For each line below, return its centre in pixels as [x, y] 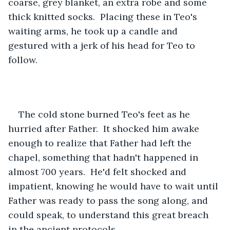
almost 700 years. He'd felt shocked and [99, 171]
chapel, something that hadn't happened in [104, 157]
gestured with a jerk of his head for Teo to [103, 45]
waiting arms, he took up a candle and [94, 31]
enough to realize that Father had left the [101, 143]
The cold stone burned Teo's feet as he [106, 114]
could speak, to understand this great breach [110, 215]
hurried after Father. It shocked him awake [105, 128]
